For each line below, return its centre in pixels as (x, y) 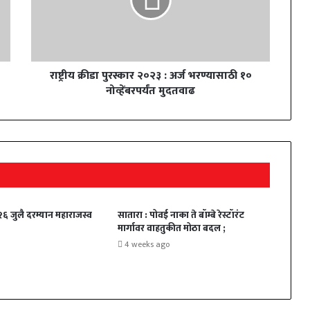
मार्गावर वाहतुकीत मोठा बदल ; (171, 228)
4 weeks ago (147, 244)
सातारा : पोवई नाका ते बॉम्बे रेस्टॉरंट (181, 215)
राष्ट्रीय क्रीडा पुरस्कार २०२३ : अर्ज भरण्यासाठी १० (151, 75)
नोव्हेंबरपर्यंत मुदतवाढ (151, 91)
